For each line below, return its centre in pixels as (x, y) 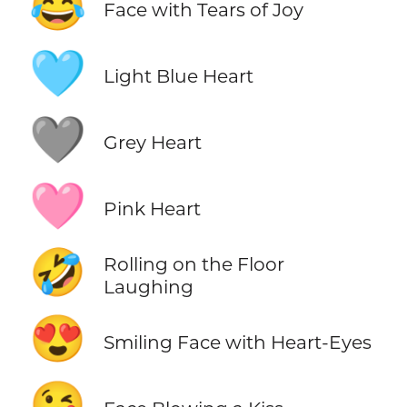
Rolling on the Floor (194, 263)
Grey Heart (152, 143)
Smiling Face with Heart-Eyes (237, 342)
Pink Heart (152, 209)
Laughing (148, 286)
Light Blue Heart (178, 76)
